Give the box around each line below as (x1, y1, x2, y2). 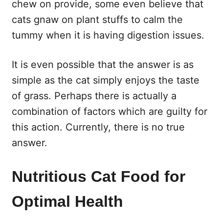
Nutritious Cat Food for (12, 167, 185, 185)
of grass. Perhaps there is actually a (12, 89, 176, 102)
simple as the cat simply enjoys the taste (12, 74, 199, 86)
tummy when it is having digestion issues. (12, 29, 204, 41)
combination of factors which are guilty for (12, 105, 207, 117)
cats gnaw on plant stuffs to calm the (12, 13, 183, 25)
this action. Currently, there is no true (12, 121, 185, 133)
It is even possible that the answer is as (12, 58, 194, 70)
